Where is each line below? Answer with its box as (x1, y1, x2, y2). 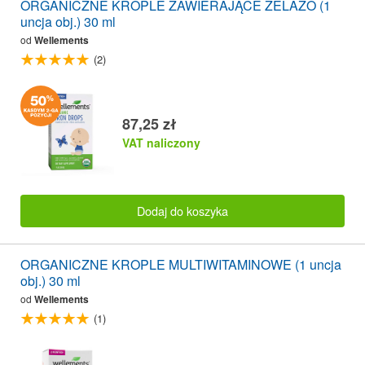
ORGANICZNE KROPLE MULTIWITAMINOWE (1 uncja (20, 255, 341, 275)
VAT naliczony (122, 134, 200, 151)
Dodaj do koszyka (137, 202, 228, 220)
